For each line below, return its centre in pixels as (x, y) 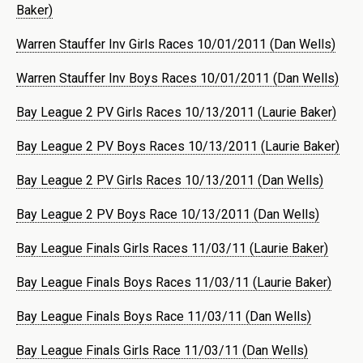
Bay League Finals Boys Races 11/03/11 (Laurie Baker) (174, 282)
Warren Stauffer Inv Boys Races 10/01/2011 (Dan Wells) (177, 78)
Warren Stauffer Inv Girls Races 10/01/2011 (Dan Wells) (176, 44)
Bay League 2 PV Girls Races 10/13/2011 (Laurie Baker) (176, 112)
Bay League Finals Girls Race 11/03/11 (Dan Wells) (162, 350)
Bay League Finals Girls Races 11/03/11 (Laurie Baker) (172, 248)
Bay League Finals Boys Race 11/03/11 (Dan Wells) (164, 316)
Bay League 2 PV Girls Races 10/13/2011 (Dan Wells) (170, 180)
